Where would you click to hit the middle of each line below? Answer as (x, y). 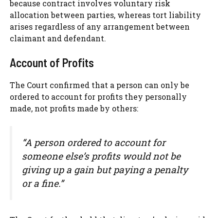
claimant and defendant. (58, 38)
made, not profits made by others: (74, 108)
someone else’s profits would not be (101, 156)
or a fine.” (43, 183)
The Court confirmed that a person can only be (100, 85)
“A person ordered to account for (94, 142)
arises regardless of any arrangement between (100, 26)
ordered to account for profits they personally (98, 96)
